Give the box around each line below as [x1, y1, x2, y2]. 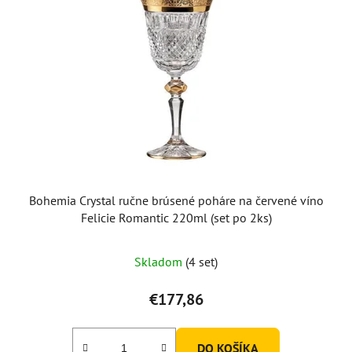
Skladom [134, 253, 185, 269]
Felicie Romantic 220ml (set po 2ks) [80, 209, 272, 225]
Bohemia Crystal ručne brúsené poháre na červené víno [28, 192, 324, 208]
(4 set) [185, 253, 218, 269]
